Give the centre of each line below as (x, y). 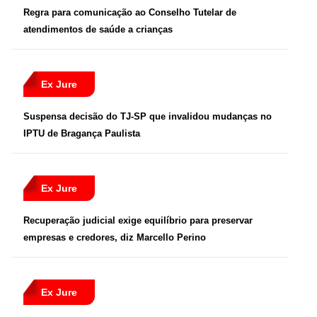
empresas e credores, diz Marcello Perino (115, 238)
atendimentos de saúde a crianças (98, 30)
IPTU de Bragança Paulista (82, 134)
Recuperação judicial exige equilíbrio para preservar (138, 221)
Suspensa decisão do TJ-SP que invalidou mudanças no (148, 117)
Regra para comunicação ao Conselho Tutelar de (130, 13)
